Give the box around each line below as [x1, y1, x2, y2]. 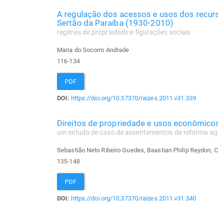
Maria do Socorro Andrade [57, 46, 129, 54]
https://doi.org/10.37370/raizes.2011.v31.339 [71, 94, 196, 102]
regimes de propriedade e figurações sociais [57, 28, 191, 37]
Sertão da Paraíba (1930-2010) [57, 18, 173, 28]
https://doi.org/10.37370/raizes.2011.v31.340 [71, 195, 196, 202]
